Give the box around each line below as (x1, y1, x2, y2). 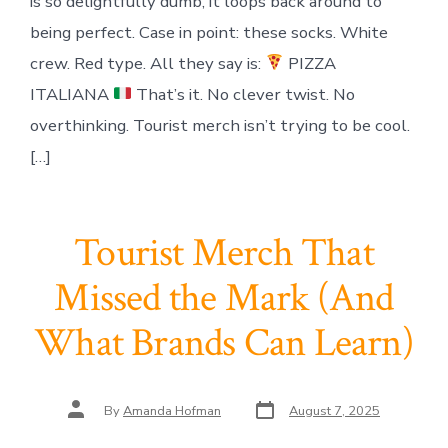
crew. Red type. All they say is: (29, 51, 265, 75)
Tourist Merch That (74, 227, 374, 280)
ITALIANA (29, 82, 113, 106)
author (67, 408, 105, 427)
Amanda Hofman (123, 402, 221, 421)
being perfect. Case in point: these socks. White (29, 20, 388, 44)
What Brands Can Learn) (34, 317, 414, 370)
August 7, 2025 (289, 402, 380, 421)
